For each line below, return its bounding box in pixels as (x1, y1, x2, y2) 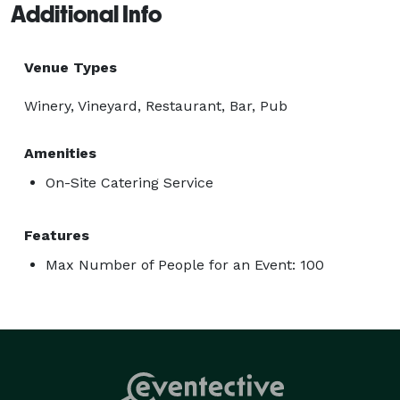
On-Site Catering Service (46, 173, 213, 191)
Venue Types (24, 58, 117, 76)
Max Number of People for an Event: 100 (46, 255, 324, 273)
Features (24, 226, 89, 244)
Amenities (24, 144, 96, 162)
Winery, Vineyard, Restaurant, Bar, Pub (24, 96, 287, 114)
